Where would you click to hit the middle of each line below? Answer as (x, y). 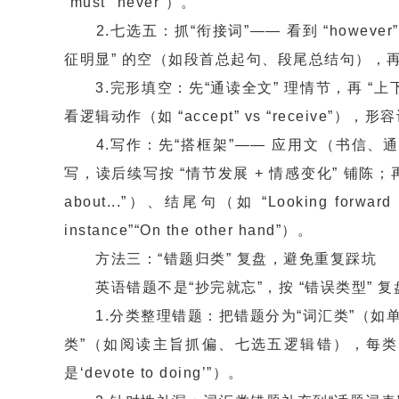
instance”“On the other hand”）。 (188, 230)
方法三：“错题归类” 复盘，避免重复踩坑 (220, 259)
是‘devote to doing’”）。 (154, 373)
